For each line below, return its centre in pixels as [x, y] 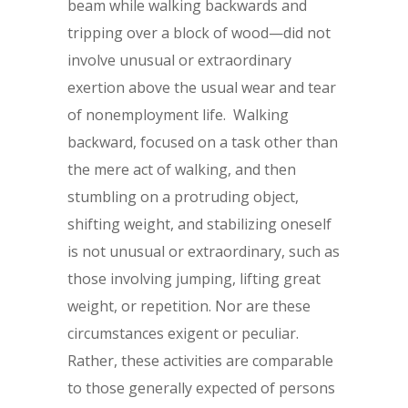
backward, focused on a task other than [203, 142]
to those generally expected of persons [201, 388]
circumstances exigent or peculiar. [183, 333]
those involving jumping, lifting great [194, 279]
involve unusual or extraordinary [179, 60]
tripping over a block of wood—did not [199, 33]
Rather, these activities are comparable [200, 361]
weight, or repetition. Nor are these [189, 306]
